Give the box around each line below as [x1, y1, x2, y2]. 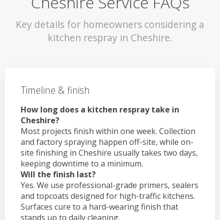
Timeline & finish [21, 83, 90, 97]
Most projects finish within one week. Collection [21, 126, 195, 137]
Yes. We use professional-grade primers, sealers [21, 180, 198, 191]
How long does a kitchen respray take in [21, 104, 179, 115]
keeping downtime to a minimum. [21, 158, 143, 169]
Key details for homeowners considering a [16, 17, 204, 31]
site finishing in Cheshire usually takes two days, [21, 147, 198, 159]
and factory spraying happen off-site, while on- [21, 137, 193, 148]
